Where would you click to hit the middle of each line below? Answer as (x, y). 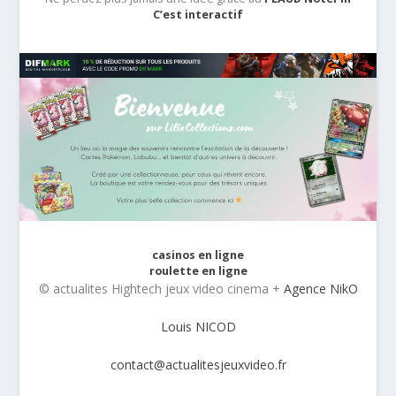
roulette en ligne (198, 270)
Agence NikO (320, 288)
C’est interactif (198, 15)
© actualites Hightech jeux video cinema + (161, 288)
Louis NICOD (198, 326)
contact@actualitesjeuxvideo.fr (198, 365)
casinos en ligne (198, 255)
